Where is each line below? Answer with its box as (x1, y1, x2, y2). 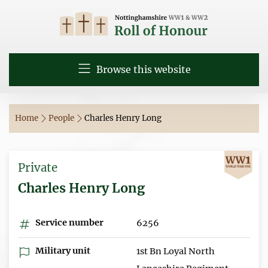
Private (18, 160, 57, 175)
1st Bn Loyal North (136, 245, 215, 257)
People (48, 112, 76, 123)
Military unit (33, 245, 90, 256)
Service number (33, 217, 103, 228)
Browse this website (93, 63, 191, 75)
